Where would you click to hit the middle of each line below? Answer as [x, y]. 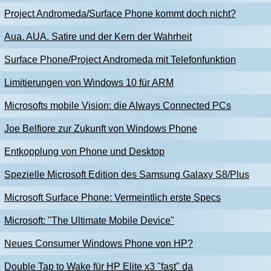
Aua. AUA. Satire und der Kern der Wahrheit [98, 37]
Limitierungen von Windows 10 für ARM [89, 83]
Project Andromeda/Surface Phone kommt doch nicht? [120, 14]
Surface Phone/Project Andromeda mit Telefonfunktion [120, 60]
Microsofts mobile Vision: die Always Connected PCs [118, 106]
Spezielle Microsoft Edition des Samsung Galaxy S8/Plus [127, 175]
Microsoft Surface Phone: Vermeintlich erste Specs [113, 198]
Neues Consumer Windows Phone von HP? [99, 243]
